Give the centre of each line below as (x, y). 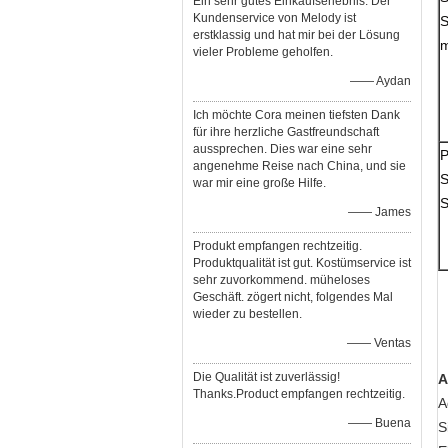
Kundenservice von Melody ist (274, 18)
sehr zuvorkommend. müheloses (281, 280)
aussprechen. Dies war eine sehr (282, 149)
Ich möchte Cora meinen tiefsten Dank (296, 115)
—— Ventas (379, 343)
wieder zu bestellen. (247, 314)
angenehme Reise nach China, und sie (299, 166)
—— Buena (379, 423)
